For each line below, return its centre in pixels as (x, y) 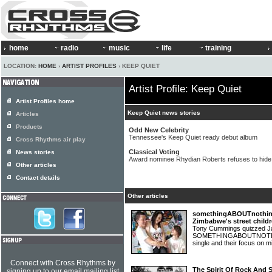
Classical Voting (154, 152)
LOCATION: (21, 66)
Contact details (38, 178)
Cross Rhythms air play (51, 139)
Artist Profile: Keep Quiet (185, 89)
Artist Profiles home (45, 101)
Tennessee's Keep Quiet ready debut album (193, 137)
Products (29, 127)
